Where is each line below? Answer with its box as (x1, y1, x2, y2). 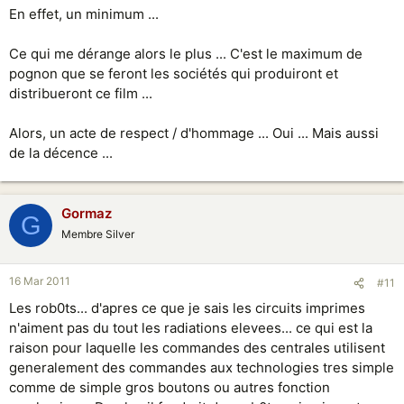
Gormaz (61, 205, 112, 222)
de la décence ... (9, 144, 113, 161)
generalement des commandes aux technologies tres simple (9, 358, 394, 376)
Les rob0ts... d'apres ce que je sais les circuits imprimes (9, 298, 365, 317)
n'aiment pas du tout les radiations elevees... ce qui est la (9, 318, 372, 336)
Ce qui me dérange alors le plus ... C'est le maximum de (9, 45, 363, 62)
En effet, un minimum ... (9, 5, 159, 23)
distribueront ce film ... (9, 85, 152, 102)
